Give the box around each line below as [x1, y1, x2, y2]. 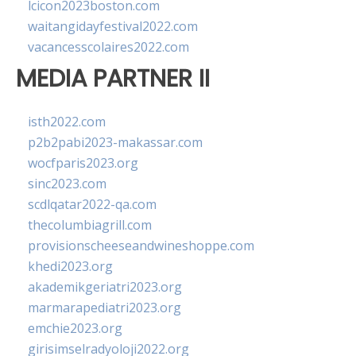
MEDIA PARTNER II [16, 61, 210, 95]
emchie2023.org [28, 319, 122, 338]
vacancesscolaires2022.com [28, 38, 189, 56]
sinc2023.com [28, 175, 106, 193]
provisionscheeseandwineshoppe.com [28, 237, 254, 255]
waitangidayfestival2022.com [28, 17, 198, 35]
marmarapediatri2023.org [28, 299, 181, 317]
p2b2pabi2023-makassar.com [28, 133, 203, 152]
